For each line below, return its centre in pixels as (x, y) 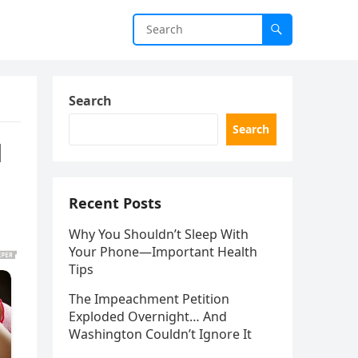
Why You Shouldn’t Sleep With (159, 234)
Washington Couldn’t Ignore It (160, 334)
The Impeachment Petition (149, 299)
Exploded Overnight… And (148, 316)
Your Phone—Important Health (163, 252)
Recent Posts (115, 203)
